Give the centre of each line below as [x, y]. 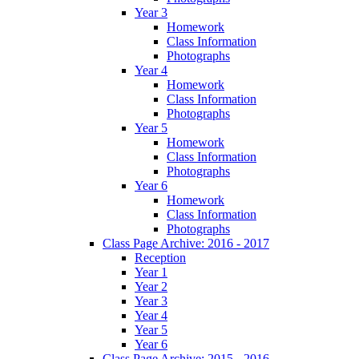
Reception [160, 257]
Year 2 [151, 286]
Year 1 [151, 272]
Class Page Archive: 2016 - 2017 [186, 243]
